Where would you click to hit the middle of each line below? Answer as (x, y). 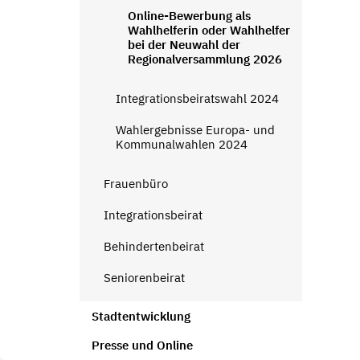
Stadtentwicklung (141, 316)
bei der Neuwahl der (184, 44)
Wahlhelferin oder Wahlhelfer (209, 30)
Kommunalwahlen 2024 (181, 144)
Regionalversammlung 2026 (205, 59)
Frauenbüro (135, 183)
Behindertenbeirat (153, 246)
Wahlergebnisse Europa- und (195, 129)
